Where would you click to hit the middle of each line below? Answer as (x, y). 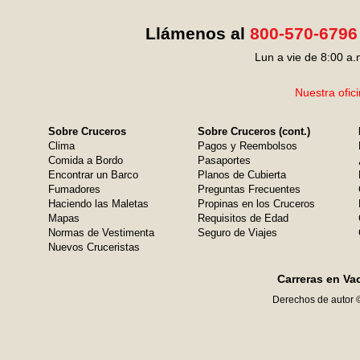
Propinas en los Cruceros (256, 204)
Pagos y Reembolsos (247, 146)
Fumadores (74, 189)
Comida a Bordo (86, 160)
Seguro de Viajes (237, 233)
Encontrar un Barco (93, 175)
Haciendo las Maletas (98, 204)
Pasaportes (224, 160)
